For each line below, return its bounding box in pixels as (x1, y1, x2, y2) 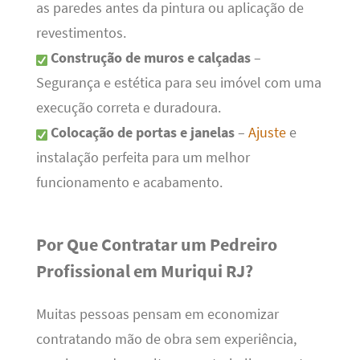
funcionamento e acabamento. (35, 173, 223, 191)
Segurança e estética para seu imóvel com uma (35, 73, 321, 92)
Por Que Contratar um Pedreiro (35, 232, 277, 256)
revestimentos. (35, 23, 126, 42)
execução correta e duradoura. (35, 98, 221, 117)
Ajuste (247, 123, 286, 141)
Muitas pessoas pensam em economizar (35, 305, 279, 324)
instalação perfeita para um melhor (35, 148, 250, 166)
